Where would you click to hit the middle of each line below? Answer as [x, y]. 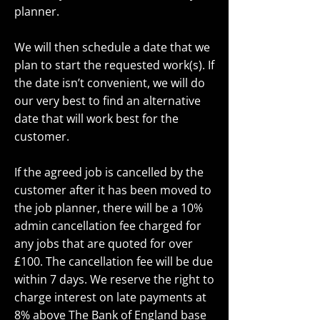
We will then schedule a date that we [112, 47]
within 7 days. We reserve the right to [114, 279]
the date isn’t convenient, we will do [110, 83]
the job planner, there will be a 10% [109, 208]
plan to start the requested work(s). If [114, 65]
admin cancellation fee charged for [108, 226]
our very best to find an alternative [107, 101]
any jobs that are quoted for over [104, 244]
